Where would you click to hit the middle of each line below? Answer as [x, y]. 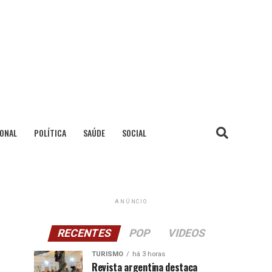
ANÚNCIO [131, 202]
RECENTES [84, 233]
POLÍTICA [50, 133]
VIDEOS [186, 233]
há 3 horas [149, 254]
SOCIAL [134, 133]
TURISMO [107, 254]
